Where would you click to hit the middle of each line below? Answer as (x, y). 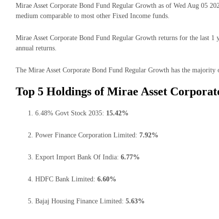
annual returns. (36, 48)
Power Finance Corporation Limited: (87, 135)
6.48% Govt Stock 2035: (71, 113)
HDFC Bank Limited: (66, 179)
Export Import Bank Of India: (78, 157)
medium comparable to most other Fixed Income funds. (93, 16)
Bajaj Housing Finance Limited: (80, 201)
